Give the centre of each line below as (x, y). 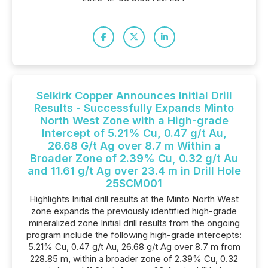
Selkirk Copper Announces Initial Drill (134, 95)
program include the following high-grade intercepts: (134, 235)
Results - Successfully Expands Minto (134, 108)
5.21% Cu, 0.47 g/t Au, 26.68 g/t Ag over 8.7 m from (134, 247)
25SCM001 (134, 183)
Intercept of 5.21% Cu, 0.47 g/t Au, (134, 133)
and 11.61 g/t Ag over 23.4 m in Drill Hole (134, 171)
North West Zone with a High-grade (134, 121)
